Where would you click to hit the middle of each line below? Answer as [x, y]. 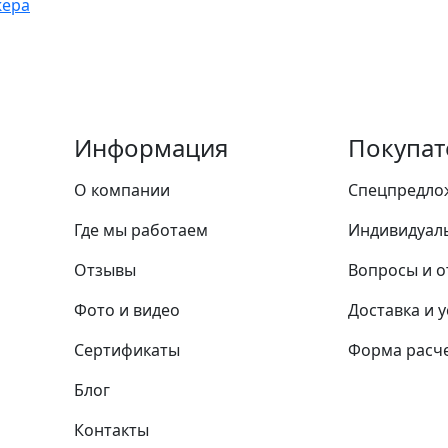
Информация [151, 147]
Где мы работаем [141, 229]
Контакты [111, 429]
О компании [122, 189]
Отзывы [105, 269]
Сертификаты [127, 349]
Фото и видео [127, 309]
